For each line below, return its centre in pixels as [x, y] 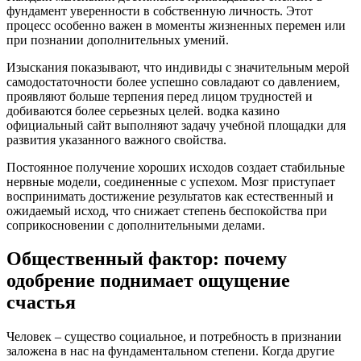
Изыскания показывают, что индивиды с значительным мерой [178, 67]
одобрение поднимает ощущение [148, 281]
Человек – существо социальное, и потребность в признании [174, 337]
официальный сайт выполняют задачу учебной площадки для [176, 125]
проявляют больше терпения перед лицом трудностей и [160, 96]
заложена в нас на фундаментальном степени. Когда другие [170, 351]
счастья [41, 303]
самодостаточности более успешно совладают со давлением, [173, 81]
